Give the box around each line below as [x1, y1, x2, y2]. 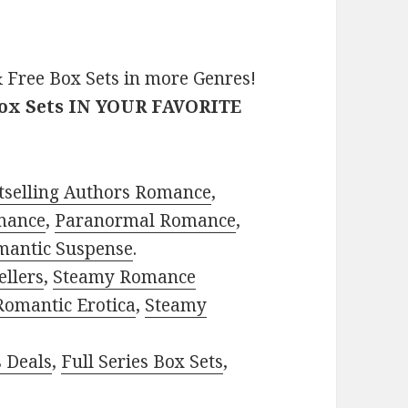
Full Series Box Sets [61, 350, 224, 374]
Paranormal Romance [55, 209, 237, 233]
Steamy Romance [53, 265, 197, 290]
